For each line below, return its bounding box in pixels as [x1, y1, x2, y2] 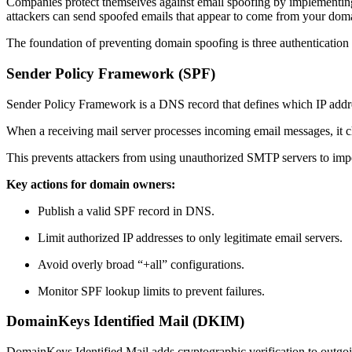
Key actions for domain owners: [6, 177, 175, 191]
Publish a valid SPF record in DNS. [38, 203, 214, 218]
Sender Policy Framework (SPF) [6, 64, 215, 82]
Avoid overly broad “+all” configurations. [38, 257, 244, 271]
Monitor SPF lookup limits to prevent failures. [38, 284, 265, 298]
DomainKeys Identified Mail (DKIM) [6, 313, 244, 330]
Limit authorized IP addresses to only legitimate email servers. [38, 230, 343, 244]
